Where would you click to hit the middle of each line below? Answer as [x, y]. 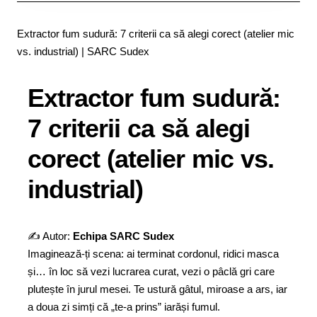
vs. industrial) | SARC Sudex [83, 51]
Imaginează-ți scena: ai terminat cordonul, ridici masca [153, 254]
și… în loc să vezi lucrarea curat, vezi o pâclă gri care [151, 271]
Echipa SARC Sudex [123, 236]
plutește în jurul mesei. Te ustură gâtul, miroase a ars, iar [157, 289]
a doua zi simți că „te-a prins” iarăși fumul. [124, 307]
